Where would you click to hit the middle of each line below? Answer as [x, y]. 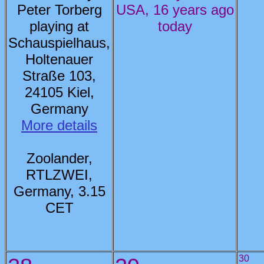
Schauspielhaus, [59, 43]
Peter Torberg [59, 10]
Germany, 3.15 [59, 191]
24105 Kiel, [59, 92]
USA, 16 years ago [175, 10]
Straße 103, [59, 76]
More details [59, 125]
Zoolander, [59, 158]
